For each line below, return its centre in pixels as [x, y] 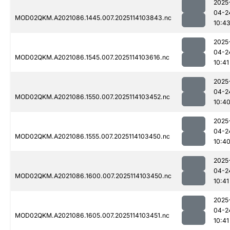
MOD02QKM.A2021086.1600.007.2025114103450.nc [93, 176]
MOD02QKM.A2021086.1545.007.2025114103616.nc [92, 57]
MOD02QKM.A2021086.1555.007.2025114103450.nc [92, 137]
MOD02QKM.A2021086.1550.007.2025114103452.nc [92, 97]
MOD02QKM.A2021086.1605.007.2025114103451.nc [92, 216]
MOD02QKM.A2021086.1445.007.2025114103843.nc [93, 18]
